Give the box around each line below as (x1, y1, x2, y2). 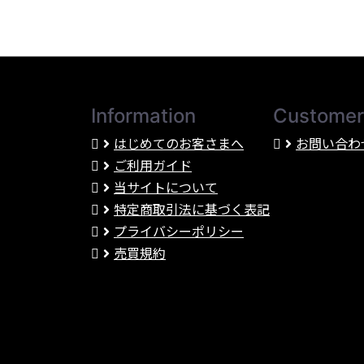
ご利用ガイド (114, 158, 192, 175)
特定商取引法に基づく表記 (114, 201, 270, 219)
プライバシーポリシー (114, 223, 244, 240)
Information (91, 104, 196, 128)
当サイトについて (114, 180, 218, 197)
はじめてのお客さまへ (114, 136, 244, 153)
